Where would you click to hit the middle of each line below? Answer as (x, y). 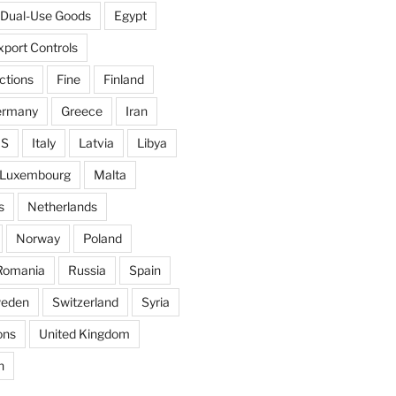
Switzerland (85, 302)
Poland (102, 239)
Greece (81, 111)
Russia (87, 270)
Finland (123, 80)
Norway (38, 239)
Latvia (96, 143)
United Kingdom (84, 334)
